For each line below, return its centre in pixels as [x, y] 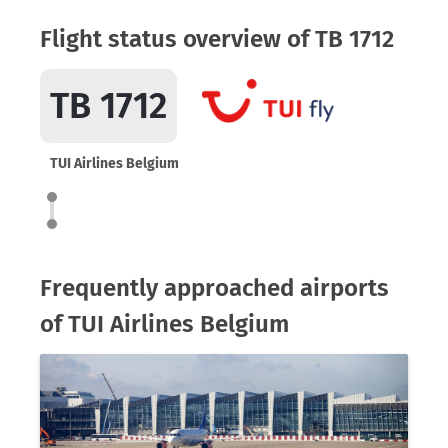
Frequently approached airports [214, 288]
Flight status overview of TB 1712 [217, 39]
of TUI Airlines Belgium [164, 324]
